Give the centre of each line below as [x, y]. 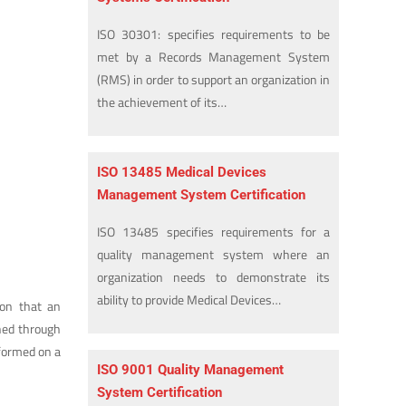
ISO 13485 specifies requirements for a [213, 232]
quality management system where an [213, 255]
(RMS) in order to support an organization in [213, 80]
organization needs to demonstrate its [213, 277]
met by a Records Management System [213, 57]
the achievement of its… [162, 102]
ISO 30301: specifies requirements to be [213, 34]
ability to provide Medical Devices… [189, 300]
